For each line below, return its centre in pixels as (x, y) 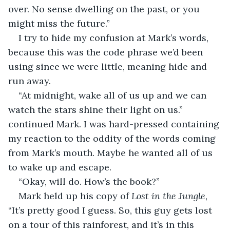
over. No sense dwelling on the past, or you (105, 9)
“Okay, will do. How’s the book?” (89, 181)
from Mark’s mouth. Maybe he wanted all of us (112, 152)
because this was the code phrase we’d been (107, 52)
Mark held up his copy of (75, 196)
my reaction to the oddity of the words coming (113, 138)
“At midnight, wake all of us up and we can (114, 95)
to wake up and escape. (61, 167)
